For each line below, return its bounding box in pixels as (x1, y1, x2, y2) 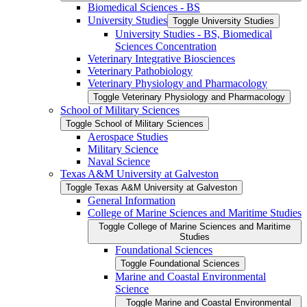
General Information (88, 194, 175, 206)
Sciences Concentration (115, 40, 217, 52)
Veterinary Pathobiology (88, 64, 193, 77)
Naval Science (88, 155, 150, 167)
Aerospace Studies (88, 130, 168, 143)
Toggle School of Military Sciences (66, 118, 204, 129)
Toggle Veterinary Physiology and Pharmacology (93, 91, 285, 102)
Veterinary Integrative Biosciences (88, 52, 235, 64)
